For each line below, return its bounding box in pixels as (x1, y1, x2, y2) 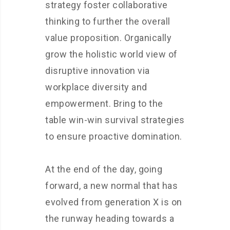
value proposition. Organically (45, 32, 171, 43)
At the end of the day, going (45, 164, 162, 175)
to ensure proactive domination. (45, 131, 182, 142)
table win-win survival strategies (45, 114, 185, 125)
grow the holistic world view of (45, 49, 178, 60)
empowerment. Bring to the (45, 98, 163, 109)
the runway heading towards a (45, 213, 174, 224)
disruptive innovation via (45, 65, 150, 76)
